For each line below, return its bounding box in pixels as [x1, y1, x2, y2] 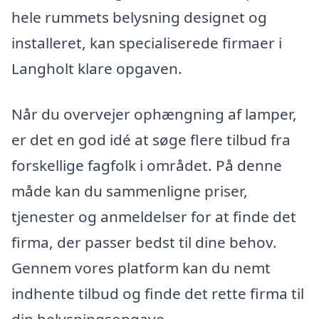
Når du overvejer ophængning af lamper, [11, 103, 297, 124]
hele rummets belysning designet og [11, 6, 267, 27]
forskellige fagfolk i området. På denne [11, 155, 282, 175]
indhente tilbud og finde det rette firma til [11, 283, 304, 303]
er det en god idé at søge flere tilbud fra [11, 129, 291, 150]
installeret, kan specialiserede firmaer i [11, 32, 282, 53]
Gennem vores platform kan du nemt [11, 257, 271, 278]
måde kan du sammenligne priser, [11, 180, 248, 201]
